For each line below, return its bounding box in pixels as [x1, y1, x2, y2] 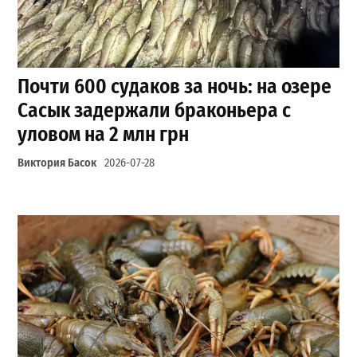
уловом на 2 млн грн [18, 122, 190, 147]
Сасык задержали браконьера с [18, 98, 292, 124]
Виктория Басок [18, 156, 97, 171]
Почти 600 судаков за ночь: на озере [18, 74, 332, 100]
